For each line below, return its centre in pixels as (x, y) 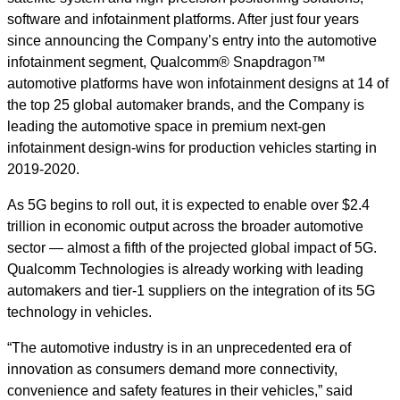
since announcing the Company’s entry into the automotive (192, 41)
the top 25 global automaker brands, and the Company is (186, 105)
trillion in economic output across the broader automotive (185, 226)
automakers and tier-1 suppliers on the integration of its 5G (191, 291)
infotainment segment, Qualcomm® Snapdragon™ (167, 62)
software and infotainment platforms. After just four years (183, 19)
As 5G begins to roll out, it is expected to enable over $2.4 (188, 205)
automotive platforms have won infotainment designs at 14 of (198, 83)
